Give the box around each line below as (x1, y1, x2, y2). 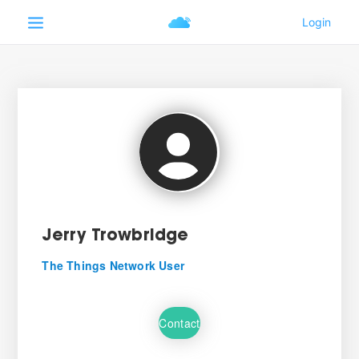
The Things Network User (42, 257, 184, 273)
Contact (159, 314, 200, 331)
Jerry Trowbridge (42, 228, 189, 244)
